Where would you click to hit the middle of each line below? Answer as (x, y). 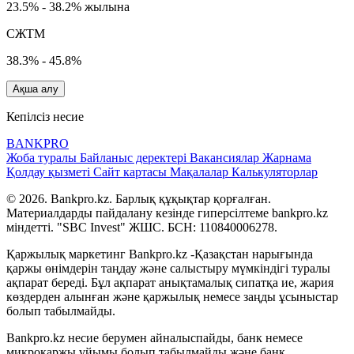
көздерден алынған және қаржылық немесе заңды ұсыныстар (172, 297)
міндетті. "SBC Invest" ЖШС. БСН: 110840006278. (142, 228)
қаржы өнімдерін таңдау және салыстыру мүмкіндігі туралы (168, 269)
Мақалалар (201, 172)
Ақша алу (36, 89)
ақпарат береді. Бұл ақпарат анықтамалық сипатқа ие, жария (170, 283)
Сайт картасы (132, 172)
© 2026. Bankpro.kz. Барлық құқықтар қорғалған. (139, 199)
